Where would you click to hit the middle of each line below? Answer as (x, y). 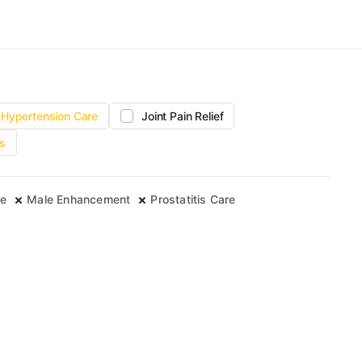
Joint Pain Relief (183, 116)
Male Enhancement (79, 200)
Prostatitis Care (193, 200)
